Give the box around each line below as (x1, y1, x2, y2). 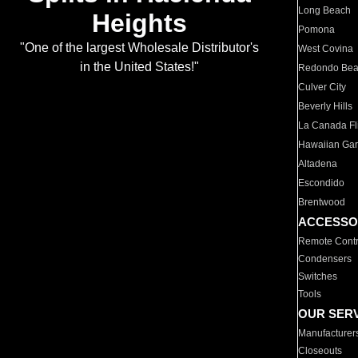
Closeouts (298, 345, 343, 356)
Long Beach (298, 5, 352, 16)
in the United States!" (79, 60, 199, 74)
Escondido (298, 177, 345, 189)
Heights (91, 9, 187, 38)
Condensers (298, 253, 352, 265)
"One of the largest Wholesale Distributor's (19, 41, 259, 55)
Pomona (298, 24, 336, 35)
